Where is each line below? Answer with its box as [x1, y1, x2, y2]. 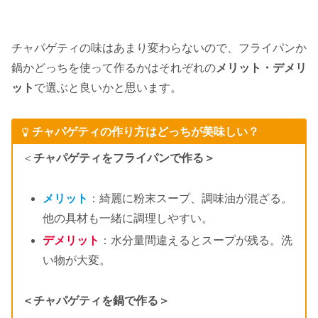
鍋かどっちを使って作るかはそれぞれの [11, 61, 216, 74]
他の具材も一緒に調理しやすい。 [42, 212, 213, 225]
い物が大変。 [42, 254, 111, 267]
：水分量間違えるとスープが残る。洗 [99, 234, 292, 247]
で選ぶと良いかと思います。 [34, 81, 182, 94]
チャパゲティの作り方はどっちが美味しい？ [31, 125, 259, 138]
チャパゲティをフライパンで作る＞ [33, 152, 215, 165]
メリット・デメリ [216, 61, 307, 74]
